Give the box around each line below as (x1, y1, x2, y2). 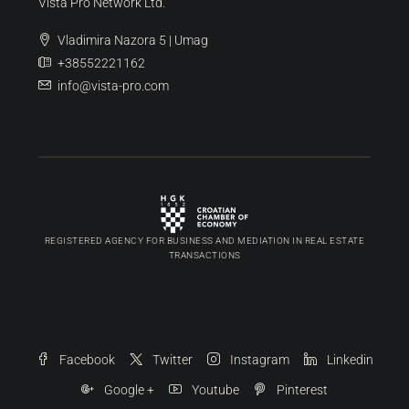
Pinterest (274, 382, 328, 397)
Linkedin (323, 351, 373, 367)
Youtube (189, 382, 239, 397)
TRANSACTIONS (168, 249, 241, 260)
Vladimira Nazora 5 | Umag (58, 32, 208, 47)
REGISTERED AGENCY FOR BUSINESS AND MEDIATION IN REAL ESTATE (44, 235, 365, 246)
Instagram (226, 351, 289, 367)
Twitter (149, 351, 193, 367)
